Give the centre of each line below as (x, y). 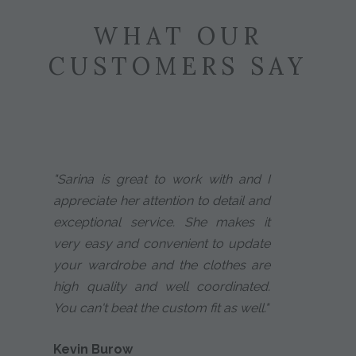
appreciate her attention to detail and (162, 200)
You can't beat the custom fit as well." (161, 308)
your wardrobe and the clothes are (162, 265)
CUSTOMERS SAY (178, 66)
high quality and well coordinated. (162, 286)
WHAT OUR (178, 35)
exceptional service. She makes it (162, 222)
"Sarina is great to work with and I (162, 179)
